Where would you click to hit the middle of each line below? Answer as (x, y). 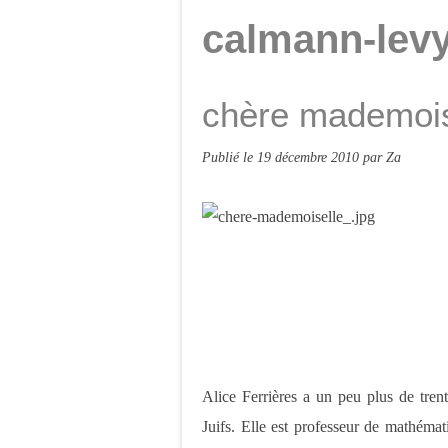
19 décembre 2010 (310, 157)
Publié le (229, 157)
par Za (382, 157)
